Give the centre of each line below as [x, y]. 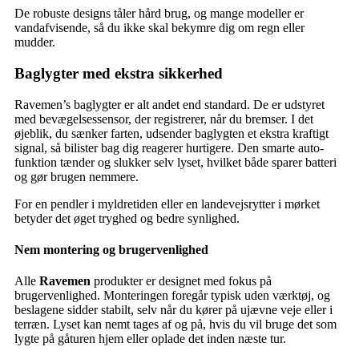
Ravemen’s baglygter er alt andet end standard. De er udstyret [169, 104]
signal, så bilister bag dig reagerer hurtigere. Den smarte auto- [169, 147]
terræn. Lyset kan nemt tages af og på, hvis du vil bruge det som [175, 325]
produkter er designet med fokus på [181, 281]
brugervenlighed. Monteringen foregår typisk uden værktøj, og [172, 296]
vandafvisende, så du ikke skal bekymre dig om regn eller [159, 28]
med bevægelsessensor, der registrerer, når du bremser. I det [164, 119]
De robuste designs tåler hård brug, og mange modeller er [159, 14]
